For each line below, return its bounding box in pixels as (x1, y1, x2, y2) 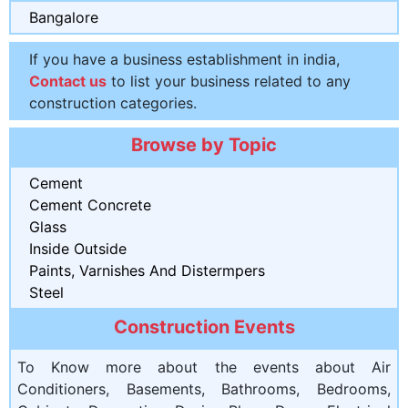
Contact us (29, 71, 107, 90)
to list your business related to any (107, 71, 351, 90)
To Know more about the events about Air (17, 357, 391, 376)
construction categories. (29, 93, 197, 112)
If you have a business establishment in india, (29, 49, 340, 68)
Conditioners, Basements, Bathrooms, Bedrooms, (17, 379, 391, 398)
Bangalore (29, 7, 98, 26)
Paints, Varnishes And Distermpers (29, 260, 265, 280)
